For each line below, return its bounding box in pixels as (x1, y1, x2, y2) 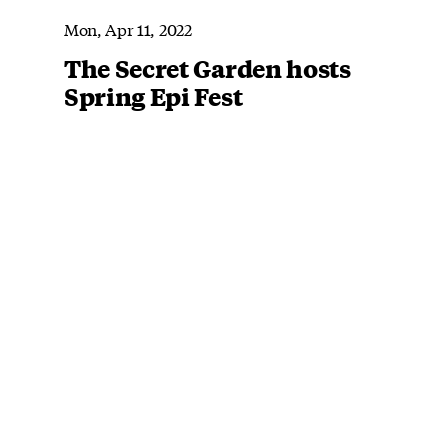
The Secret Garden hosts (64, 51, 351, 84)
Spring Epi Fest (64, 79, 243, 112)
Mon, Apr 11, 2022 (64, 16, 192, 40)
